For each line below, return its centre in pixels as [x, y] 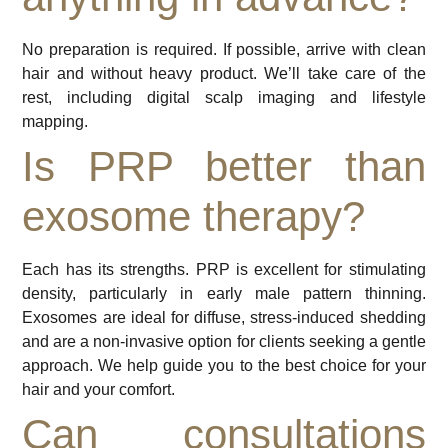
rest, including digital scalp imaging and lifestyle [224, 98]
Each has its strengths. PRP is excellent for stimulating [224, 270]
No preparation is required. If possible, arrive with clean [224, 50]
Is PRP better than [224, 167]
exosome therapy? [194, 217]
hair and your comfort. [99, 390]
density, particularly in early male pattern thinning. [224, 294]
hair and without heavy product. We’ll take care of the [224, 74]
